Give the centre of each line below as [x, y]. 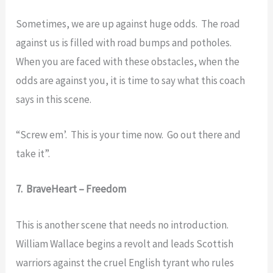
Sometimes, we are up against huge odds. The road [128, 24]
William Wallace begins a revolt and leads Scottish [125, 243]
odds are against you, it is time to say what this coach [131, 81]
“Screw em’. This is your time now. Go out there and [129, 135]
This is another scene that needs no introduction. [123, 225]
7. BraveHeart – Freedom [71, 189]
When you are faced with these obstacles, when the [128, 62]
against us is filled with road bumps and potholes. [125, 43]
